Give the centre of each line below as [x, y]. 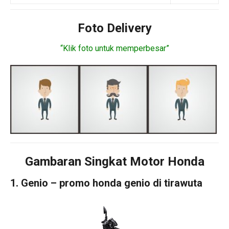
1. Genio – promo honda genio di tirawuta [106, 183]
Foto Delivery [114, 28]
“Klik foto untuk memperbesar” [114, 48]
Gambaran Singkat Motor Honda [114, 161]
